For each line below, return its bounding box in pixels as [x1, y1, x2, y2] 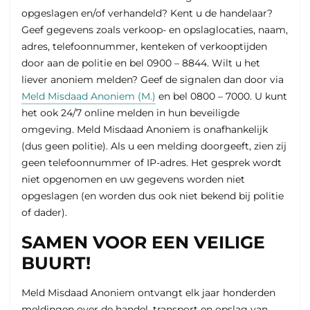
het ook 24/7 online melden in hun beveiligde [21, 107, 239, 120]
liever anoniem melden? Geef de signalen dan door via [21, 73, 284, 86]
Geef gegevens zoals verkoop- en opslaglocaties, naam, [21, 24, 288, 37]
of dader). [21, 206, 67, 219]
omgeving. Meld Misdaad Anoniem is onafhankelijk [21, 123, 268, 136]
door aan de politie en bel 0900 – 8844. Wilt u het [21, 57, 260, 70]
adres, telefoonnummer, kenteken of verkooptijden [21, 40, 267, 53]
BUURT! [21, 253, 91, 274]
